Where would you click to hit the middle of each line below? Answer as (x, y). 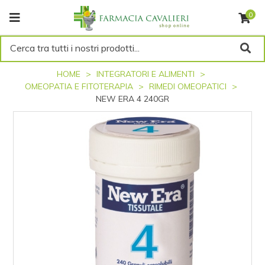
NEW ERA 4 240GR (132, 99)
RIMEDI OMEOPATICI (189, 86)
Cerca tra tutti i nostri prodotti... (75, 48)
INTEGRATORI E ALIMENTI (147, 74)
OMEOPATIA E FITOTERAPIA (80, 86)
